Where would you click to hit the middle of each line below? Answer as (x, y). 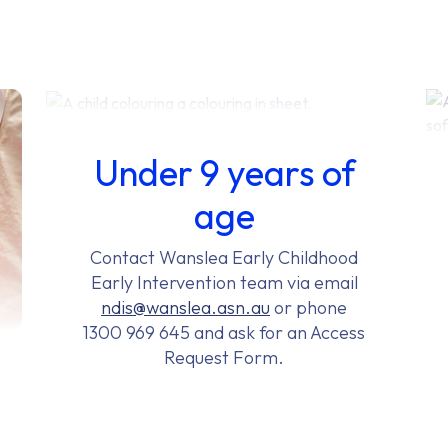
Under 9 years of (224, 173)
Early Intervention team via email (224, 283)
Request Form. (224, 358)
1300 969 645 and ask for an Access (224, 333)
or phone (308, 308)
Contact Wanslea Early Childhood (224, 258)
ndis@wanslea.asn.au (185, 308)
